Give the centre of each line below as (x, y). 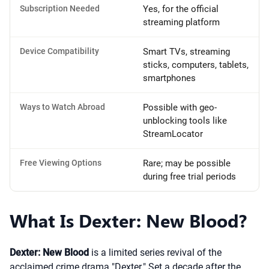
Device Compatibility (59, 51)
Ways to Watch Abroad (62, 107)
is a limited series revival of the (155, 252)
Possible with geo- (180, 107)
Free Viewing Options (61, 163)
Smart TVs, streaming (186, 52)
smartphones (169, 78)
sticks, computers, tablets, (196, 65)
